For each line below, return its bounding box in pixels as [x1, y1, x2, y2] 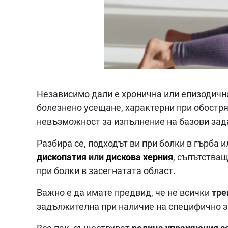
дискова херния [106, 151, 173, 162]
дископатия [37, 151, 87, 162]
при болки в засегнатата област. [37, 165, 178, 176]
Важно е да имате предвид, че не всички [37, 187, 210, 198]
